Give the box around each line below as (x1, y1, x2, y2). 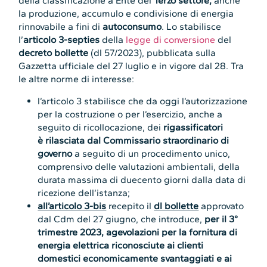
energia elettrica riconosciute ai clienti (38, 239, 204, 251)
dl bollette (154, 200, 199, 212)
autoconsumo (103, 21, 162, 33)
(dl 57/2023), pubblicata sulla (88, 47, 216, 59)
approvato (198, 200, 244, 212)
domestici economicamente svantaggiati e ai (38, 252, 232, 264)
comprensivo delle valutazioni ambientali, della (38, 160, 240, 172)
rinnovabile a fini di (18, 21, 103, 33)
